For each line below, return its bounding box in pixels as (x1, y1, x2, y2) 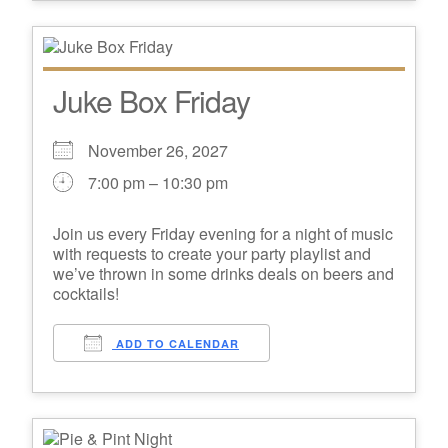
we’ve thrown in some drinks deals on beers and (53, 262, 394, 286)
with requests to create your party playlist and (53, 242, 371, 266)
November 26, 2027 (88, 139, 244, 163)
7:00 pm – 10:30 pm (88, 171, 228, 195)
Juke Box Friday (53, 79, 250, 123)
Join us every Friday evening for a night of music (53, 222, 393, 246)
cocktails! (53, 282, 119, 306)
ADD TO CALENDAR (112, 336, 239, 352)
